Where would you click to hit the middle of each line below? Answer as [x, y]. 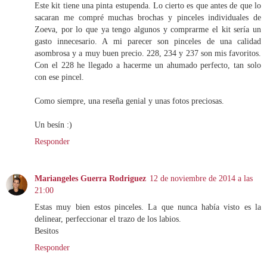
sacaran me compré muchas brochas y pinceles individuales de [148, 18]
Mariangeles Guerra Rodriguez [90, 178]
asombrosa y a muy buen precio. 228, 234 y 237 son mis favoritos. [148, 53]
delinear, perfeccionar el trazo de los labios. [108, 219]
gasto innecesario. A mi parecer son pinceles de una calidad [148, 41]
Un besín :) [53, 125]
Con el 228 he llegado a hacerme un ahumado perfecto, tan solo [148, 65]
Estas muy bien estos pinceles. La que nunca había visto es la [148, 207]
